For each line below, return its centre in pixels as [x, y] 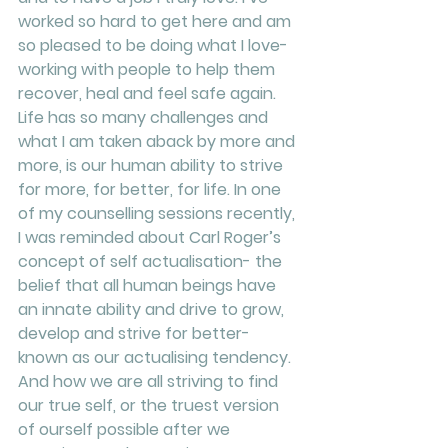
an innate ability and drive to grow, [153, 309]
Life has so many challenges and [145, 117]
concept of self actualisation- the [152, 261]
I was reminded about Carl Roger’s [151, 237]
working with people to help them [148, 69]
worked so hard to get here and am [156, 21]
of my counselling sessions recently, [158, 213]
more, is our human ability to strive [152, 165]
